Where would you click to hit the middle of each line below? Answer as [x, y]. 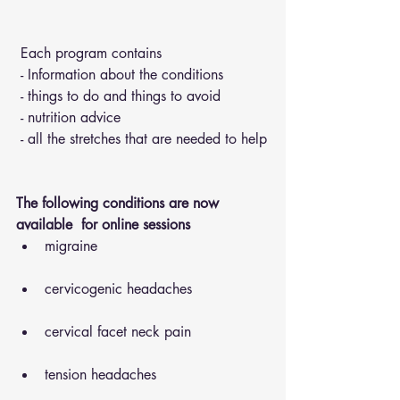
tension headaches [100, 374]
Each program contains [93, 53]
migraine [71, 246]
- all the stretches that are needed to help [144, 138]
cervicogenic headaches [118, 288]
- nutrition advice [73, 117]
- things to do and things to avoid [123, 96]
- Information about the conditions [124, 74]
